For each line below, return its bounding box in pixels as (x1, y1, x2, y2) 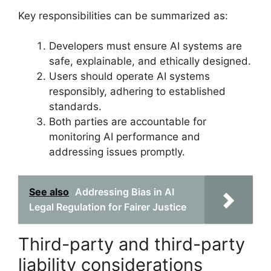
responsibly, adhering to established (49, 85, 226, 97)
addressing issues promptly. (49, 146, 185, 158)
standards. (49, 100, 102, 113)
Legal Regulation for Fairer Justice (29, 200, 186, 213)
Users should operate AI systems (49, 70, 210, 82)
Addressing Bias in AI (75, 185, 174, 198)
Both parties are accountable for (49, 116, 206, 128)
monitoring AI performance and (49, 131, 200, 143)
